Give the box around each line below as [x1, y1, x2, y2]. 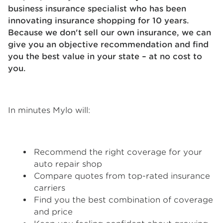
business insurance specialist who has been [8, 4, 186, 13]
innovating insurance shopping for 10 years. [8, 16, 189, 25]
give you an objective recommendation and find [8, 40, 209, 49]
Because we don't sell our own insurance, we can [8, 28, 211, 37]
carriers [34, 183, 65, 193]
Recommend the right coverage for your [34, 147, 202, 157]
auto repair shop [34, 159, 102, 169]
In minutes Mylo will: [8, 106, 90, 115]
